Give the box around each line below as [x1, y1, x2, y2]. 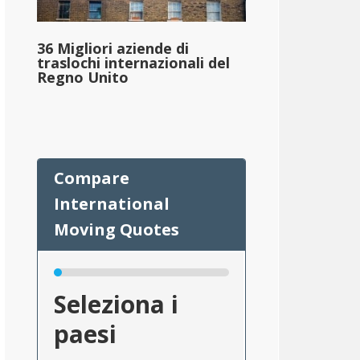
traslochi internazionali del [37, 53, 230, 73]
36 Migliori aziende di [37, 39, 189, 59]
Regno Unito [37, 67, 129, 88]
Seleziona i [54, 288, 178, 321]
